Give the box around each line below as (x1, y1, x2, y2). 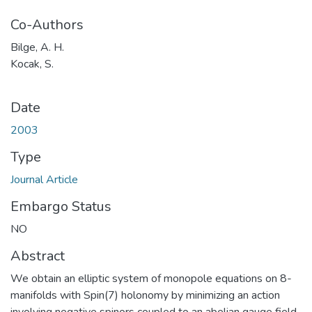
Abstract (10, 246, 65, 265)
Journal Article (10, 171, 78, 187)
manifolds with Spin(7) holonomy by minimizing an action (10, 287, 280, 303)
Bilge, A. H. (10, 39, 64, 55)
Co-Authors (10, 15, 84, 34)
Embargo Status (10, 196, 111, 216)
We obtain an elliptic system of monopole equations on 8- (10, 270, 292, 286)
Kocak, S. (10, 56, 54, 72)
